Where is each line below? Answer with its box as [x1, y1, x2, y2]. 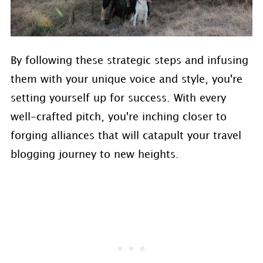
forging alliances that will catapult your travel [10, 131, 241, 141]
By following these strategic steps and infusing [10, 56, 248, 66]
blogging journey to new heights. [10, 150, 179, 160]
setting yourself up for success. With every [10, 93, 226, 104]
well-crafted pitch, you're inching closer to [10, 112, 227, 123]
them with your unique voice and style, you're [10, 75, 242, 85]
